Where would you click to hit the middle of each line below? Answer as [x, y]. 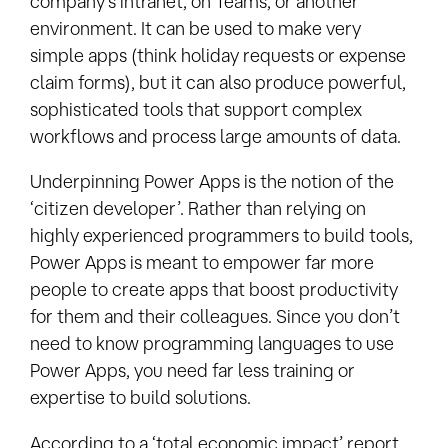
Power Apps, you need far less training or [192, 370]
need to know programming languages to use [212, 343]
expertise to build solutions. [140, 397]
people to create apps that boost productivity [214, 289]
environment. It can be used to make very [195, 27]
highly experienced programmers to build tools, [221, 235]
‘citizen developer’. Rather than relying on [198, 208]
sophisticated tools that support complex [196, 108]
